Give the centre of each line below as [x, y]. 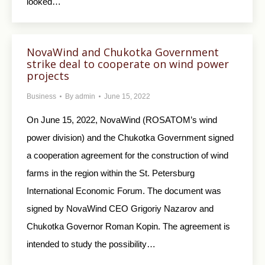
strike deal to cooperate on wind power [128, 64]
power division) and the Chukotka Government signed [130, 138]
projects [48, 76]
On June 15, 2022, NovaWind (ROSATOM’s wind [122, 120]
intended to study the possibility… [91, 244]
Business [41, 96]
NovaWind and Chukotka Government [123, 52]
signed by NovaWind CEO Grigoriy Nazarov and [120, 209]
